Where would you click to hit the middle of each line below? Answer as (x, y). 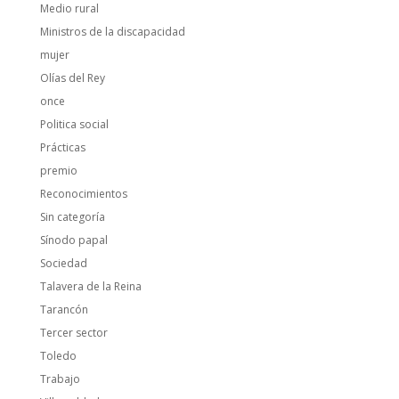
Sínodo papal (73, 240)
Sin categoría (72, 217)
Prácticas (62, 147)
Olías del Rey (72, 78)
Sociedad (63, 263)
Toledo (58, 356)
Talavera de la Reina (90, 286)
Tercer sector (73, 333)
